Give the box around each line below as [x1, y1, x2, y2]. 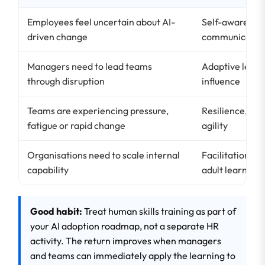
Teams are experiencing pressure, [27, 105, 169, 117]
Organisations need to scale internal [27, 149, 180, 161]
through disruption [27, 75, 105, 88]
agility [202, 119, 228, 132]
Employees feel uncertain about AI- [27, 16, 175, 28]
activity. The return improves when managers [30, 235, 221, 247]
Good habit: [30, 205, 82, 218]
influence [202, 75, 240, 88]
